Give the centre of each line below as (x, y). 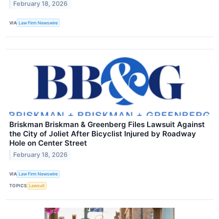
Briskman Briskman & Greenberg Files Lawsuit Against (107, 124)
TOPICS (18, 186)
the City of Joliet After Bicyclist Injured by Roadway (103, 133)
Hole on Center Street (48, 143)
